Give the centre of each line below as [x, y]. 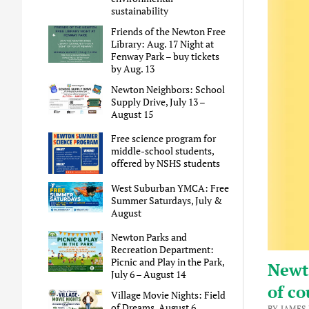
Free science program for [164, 139]
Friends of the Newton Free [169, 32]
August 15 [132, 114]
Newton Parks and [149, 237]
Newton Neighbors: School [168, 90]
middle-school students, [163, 151]
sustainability [140, 11]
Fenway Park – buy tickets [166, 57]
